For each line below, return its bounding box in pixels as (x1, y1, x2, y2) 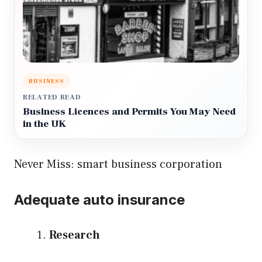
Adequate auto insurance (14, 191, 185, 209)
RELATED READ (23, 93, 81, 102)
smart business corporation (77, 157, 222, 173)
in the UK (23, 118, 66, 131)
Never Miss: (14, 157, 77, 173)
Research (49, 227, 100, 243)
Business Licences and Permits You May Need (23, 105, 236, 119)
